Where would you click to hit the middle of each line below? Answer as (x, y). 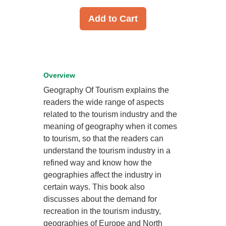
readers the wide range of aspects (104, 102)
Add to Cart (113, 18)
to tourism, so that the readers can (104, 138)
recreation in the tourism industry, (102, 211)
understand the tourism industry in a (107, 150)
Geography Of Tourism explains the (106, 90)
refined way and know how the (98, 162)
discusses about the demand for (100, 199)
